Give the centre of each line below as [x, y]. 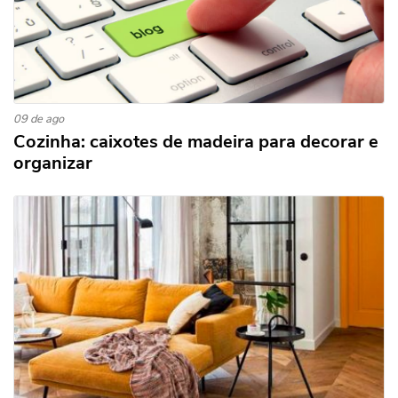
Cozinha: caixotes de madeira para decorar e [196, 142]
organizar [53, 163]
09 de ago [39, 119]
